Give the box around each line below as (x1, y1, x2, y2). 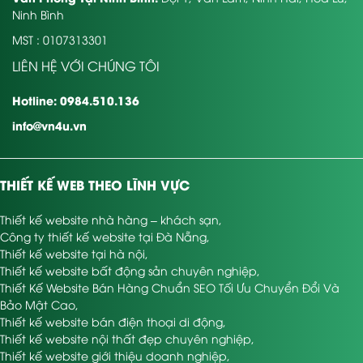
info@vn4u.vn (12, 117, 87, 134)
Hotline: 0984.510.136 (12, 92, 139, 109)
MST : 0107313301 (12, 32, 108, 47)
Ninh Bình (12, 6, 64, 22)
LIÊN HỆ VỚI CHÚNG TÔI (12, 57, 160, 75)
